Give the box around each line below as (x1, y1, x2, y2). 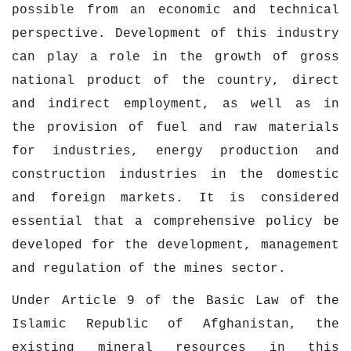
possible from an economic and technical (12, 3, 339, 17)
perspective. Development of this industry (12, 27, 339, 41)
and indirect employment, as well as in (12, 97, 339, 111)
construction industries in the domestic (12, 168, 339, 182)
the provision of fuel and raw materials (12, 121, 339, 135)
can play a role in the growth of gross (12, 50, 339, 64)
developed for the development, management (12, 238, 339, 252)
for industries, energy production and (12, 144, 339, 158)
